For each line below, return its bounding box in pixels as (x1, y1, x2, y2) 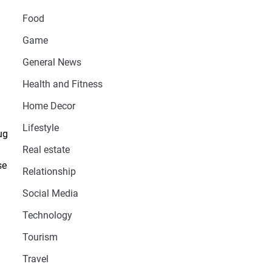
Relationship (22, 166, 76, 178)
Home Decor (22, 100, 75, 112)
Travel (22, 253, 49, 265)
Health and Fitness (22, 78, 103, 90)
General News (22, 56, 81, 69)
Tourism (22, 231, 58, 243)
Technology (22, 209, 72, 222)
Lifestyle (22, 122, 59, 134)
